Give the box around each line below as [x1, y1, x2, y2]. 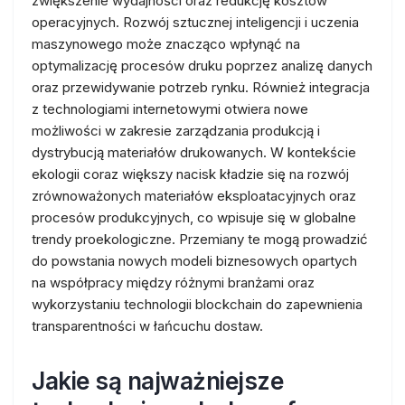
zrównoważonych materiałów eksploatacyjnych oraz [32, 187, 356, 204]
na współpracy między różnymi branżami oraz [32, 274, 315, 291]
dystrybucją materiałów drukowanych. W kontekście [32, 144, 356, 161]
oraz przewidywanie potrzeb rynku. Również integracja [32, 79, 370, 96]
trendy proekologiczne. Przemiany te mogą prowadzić [32, 231, 368, 248]
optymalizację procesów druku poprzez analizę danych [32, 57, 372, 74]
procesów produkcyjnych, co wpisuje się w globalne [32, 209, 356, 226]
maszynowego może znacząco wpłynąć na [32, 35, 300, 52]
